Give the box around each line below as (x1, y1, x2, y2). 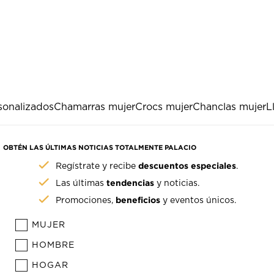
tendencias (106, 177, 155, 187)
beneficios (116, 194, 161, 204)
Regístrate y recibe (56, 161, 139, 171)
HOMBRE (32, 240, 75, 250)
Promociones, (56, 196, 116, 205)
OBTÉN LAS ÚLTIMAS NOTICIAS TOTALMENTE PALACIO (3, 143, 197, 151)
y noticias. (154, 179, 200, 188)
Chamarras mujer (54, 102, 135, 112)
